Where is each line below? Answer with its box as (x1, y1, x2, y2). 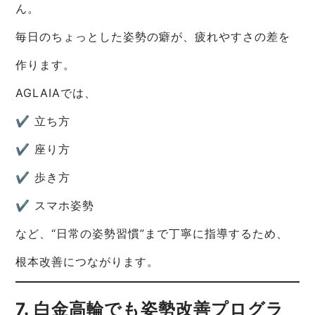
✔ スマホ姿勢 (15, 198, 95, 213)
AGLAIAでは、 (15, 86, 97, 101)
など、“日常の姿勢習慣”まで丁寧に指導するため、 (15, 226, 289, 241)
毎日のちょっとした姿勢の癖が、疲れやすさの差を (15, 30, 291, 44)
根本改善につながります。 (15, 255, 160, 269)
